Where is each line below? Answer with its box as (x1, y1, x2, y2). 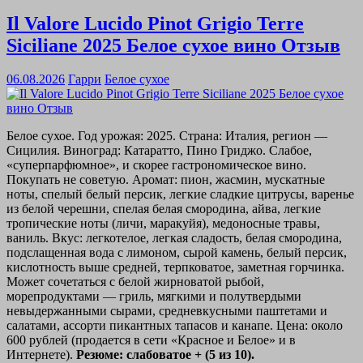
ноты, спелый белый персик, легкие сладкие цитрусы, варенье (6, 187, 354, 202)
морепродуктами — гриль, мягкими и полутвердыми (6, 289, 301, 304)
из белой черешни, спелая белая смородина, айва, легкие (6, 202, 321, 216)
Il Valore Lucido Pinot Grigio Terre (6, 12, 304, 34)
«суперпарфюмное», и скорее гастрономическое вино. (6, 158, 306, 173)
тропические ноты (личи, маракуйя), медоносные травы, (6, 216, 320, 231)
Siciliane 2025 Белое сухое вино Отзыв (6, 34, 340, 56)
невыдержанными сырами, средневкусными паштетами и (6, 304, 327, 318)
